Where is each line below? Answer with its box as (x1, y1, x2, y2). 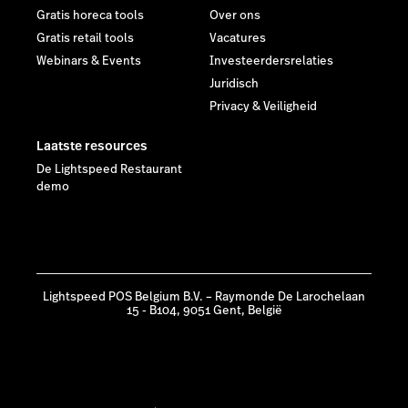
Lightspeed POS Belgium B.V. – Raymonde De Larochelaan (43, 289, 365, 306)
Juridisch (209, 76, 259, 93)
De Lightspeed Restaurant (36, 161, 182, 178)
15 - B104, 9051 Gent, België (126, 302, 282, 320)
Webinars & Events (36, 53, 141, 70)
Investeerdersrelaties (209, 53, 333, 70)
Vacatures (209, 30, 266, 47)
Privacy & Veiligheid (209, 98, 317, 116)
